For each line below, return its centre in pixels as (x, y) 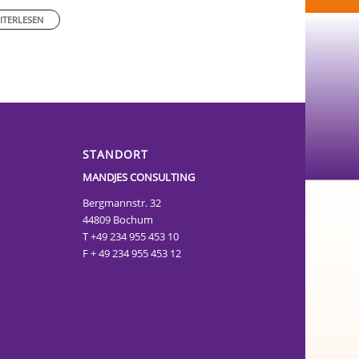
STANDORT (116, 155)
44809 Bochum (118, 220)
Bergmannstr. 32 (122, 203)
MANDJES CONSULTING (139, 177)
